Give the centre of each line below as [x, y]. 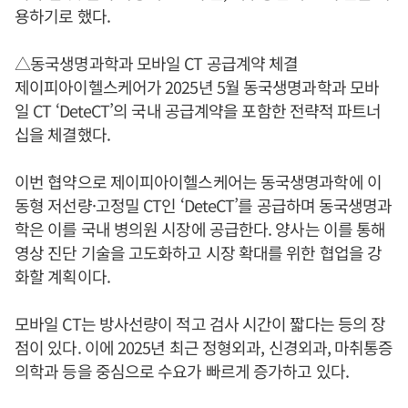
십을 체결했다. [62, 133]
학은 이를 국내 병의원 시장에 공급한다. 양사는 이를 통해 [200, 228]
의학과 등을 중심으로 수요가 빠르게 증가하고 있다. [182, 370]
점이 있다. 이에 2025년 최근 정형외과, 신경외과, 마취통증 [204, 347]
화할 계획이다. [62, 275]
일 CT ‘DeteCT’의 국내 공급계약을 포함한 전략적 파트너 [198, 110]
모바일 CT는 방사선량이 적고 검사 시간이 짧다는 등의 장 [200, 323]
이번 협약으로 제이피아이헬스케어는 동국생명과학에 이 [198, 181]
